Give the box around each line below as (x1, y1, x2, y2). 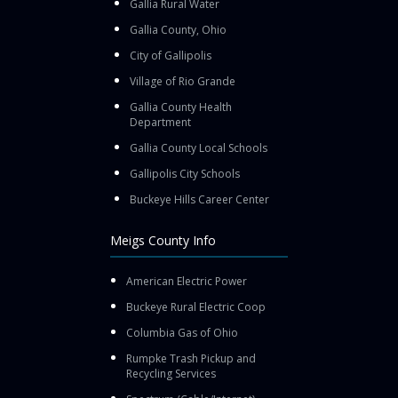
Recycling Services (126, 365, 216, 381)
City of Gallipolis (130, 47, 211, 63)
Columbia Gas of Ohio (126, 324, 238, 340)
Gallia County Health (130, 99, 232, 115)
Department (130, 114, 191, 130)
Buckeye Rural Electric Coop (126, 298, 266, 314)
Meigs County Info (110, 231, 216, 249)
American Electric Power (126, 273, 247, 289)
